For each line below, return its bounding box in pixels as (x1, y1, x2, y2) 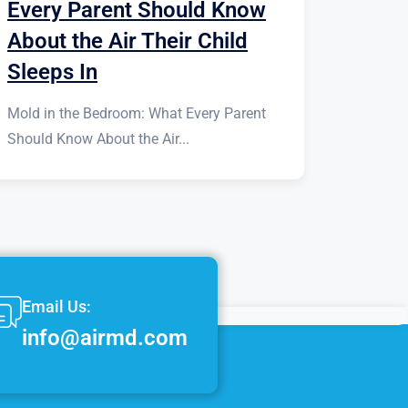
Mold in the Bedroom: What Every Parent (7, 105, 266, 123)
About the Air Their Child (7, 28, 248, 55)
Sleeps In (7, 59, 97, 86)
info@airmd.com (22, 325, 189, 352)
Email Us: (22, 297, 92, 317)
